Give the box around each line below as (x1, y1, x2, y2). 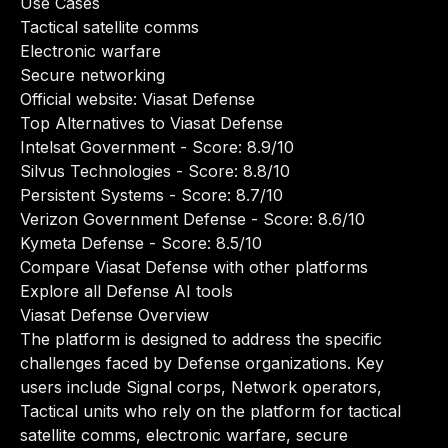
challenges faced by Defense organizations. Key (20, 353, 384, 373)
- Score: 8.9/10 (175, 137, 294, 157)
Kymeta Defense (20, 233, 144, 253)
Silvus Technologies (20, 161, 171, 181)
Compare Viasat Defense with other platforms (20, 257, 368, 277)
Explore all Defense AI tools (20, 281, 233, 301)
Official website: (20, 89, 142, 109)
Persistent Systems (20, 185, 164, 205)
